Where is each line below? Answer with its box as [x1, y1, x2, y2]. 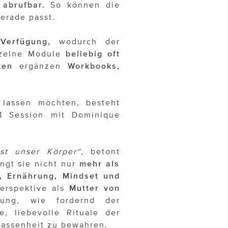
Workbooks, [68, 61, 120, 71]
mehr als [79, 159, 120, 168]
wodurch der [50, 37, 121, 46]
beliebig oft [65, 49, 121, 59]
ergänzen [13, 61, 68, 71]
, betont [80, 147, 121, 156]
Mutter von [69, 183, 120, 193]
